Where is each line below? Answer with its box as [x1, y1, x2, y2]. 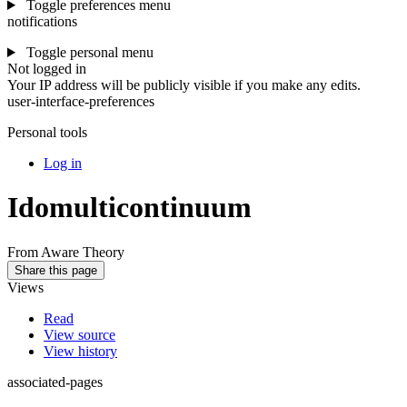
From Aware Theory [7, 243, 124, 260]
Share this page [15, 263, 97, 277]
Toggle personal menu [25, 45, 154, 60]
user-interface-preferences [7, 94, 154, 109]
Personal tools [7, 124, 87, 140]
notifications [7, 14, 77, 29]
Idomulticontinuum [7, 191, 252, 224]
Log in [44, 155, 82, 171]
